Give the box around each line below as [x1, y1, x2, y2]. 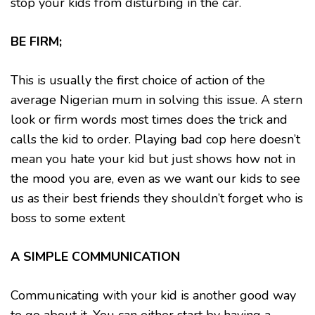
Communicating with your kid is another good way [11, 287, 296, 304]
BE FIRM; [11, 33, 62, 50]
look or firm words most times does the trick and [11, 111, 288, 128]
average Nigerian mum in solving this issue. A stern [11, 91, 302, 108]
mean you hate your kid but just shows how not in [11, 150, 295, 167]
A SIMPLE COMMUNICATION [11, 248, 180, 265]
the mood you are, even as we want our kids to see [11, 170, 300, 187]
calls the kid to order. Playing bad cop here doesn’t [11, 131, 300, 148]
